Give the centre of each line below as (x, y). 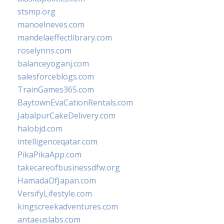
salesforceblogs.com (56, 76)
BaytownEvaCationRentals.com (75, 102)
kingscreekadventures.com (68, 206)
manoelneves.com (51, 24)
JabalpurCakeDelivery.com (66, 115)
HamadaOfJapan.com (57, 180)
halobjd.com (40, 128)
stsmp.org (36, 11)
